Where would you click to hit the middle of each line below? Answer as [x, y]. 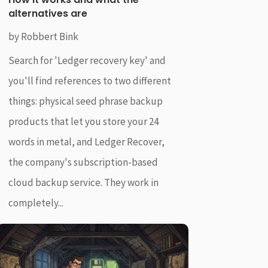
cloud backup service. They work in [83, 183]
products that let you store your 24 [83, 122]
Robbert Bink [49, 37]
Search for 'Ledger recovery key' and [87, 61]
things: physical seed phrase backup [85, 101]
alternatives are [48, 14]
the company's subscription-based [83, 162]
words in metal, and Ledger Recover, [86, 142]
